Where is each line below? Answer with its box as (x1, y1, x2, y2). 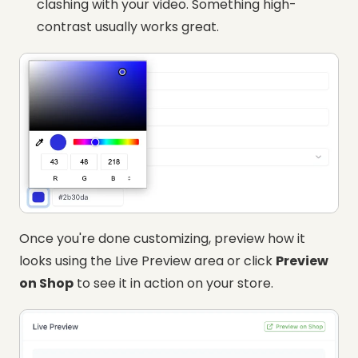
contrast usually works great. (37, 18, 219, 37)
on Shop (19, 274, 74, 293)
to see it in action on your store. (74, 274, 273, 293)
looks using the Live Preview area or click (19, 252, 276, 271)
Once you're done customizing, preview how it (19, 229, 305, 249)
